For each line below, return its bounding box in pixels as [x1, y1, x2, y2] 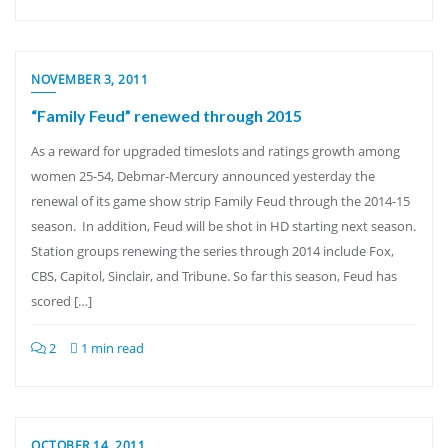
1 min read [78, 339, 144, 357]
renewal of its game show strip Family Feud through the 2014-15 [31, 192, 410, 210]
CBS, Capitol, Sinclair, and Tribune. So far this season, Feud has [31, 267, 397, 285]
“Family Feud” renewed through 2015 [31, 106, 302, 125]
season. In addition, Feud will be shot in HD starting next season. [31, 217, 416, 235]
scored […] [31, 292, 92, 310]
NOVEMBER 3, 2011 [31, 71, 148, 88]
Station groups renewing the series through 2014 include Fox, [31, 242, 394, 260]
